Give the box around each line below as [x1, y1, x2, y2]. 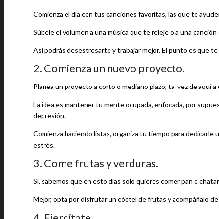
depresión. [33, 111, 66, 120]
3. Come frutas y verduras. [33, 156, 158, 170]
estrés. [33, 141, 55, 149]
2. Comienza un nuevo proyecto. [33, 62, 185, 75]
